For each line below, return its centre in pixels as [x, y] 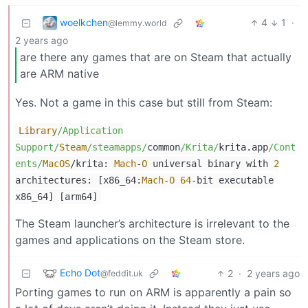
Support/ [37, 147]
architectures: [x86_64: [78, 180]
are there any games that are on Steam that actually [156, 57]
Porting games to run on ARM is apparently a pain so [153, 292]
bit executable [235, 180]
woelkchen [84, 22]
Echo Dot [80, 272]
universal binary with [210, 163]
